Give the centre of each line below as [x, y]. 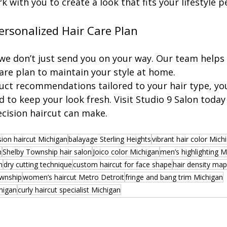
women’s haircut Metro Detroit [73, 177]
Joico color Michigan [126, 152]
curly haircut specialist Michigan [69, 190]
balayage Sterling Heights [110, 139]
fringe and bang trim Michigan [174, 177]
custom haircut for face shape [122, 164]
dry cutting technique [38, 164]
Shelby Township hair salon [47, 152]
